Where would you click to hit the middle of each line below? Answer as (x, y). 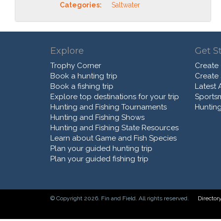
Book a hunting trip (84, 76)
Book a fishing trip (82, 86)
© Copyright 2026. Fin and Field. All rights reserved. (120, 198)
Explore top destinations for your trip (115, 96)
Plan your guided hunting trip (101, 148)
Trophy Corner (76, 65)
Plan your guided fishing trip (99, 159)
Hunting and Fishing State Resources (114, 128)
